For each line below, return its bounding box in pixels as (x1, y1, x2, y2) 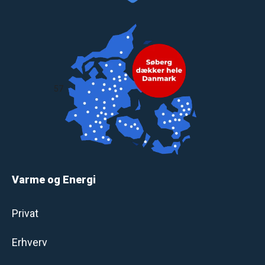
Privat (12, 207, 38, 220)
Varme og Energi (12, 173, 96, 186)
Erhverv (12, 236, 47, 249)
